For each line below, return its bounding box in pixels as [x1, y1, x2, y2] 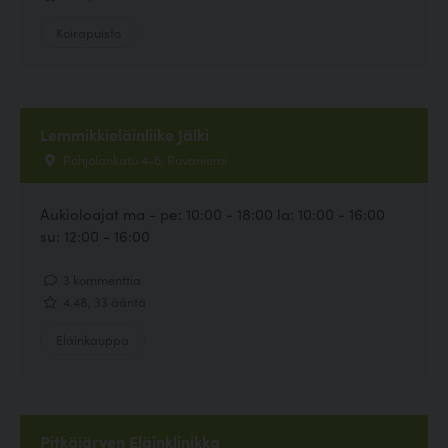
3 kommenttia [60, 269, 141, 288]
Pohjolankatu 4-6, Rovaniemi [60, 150, 227, 169]
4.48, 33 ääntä [60, 291, 146, 310]
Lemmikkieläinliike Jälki [40, 123, 209, 146]
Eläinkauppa [56, 330, 129, 349]
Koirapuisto [56, 23, 121, 42]
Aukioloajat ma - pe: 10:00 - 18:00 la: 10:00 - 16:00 [40, 202, 385, 224]
